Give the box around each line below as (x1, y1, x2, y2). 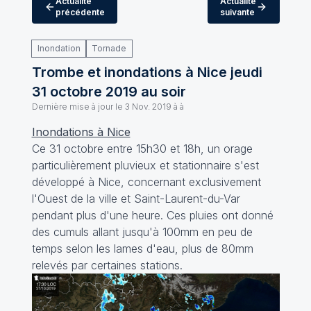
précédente (55, 7, 105, 17)
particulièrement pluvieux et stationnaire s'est (31, 158, 259, 172)
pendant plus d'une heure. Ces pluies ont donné (31, 208, 274, 222)
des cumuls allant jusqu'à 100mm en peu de (31, 225, 253, 239)
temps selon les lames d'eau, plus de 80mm (31, 242, 253, 255)
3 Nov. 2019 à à (124, 101, 184, 112)
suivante (219, 7, 255, 17)
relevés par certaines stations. (31, 258, 183, 272)
